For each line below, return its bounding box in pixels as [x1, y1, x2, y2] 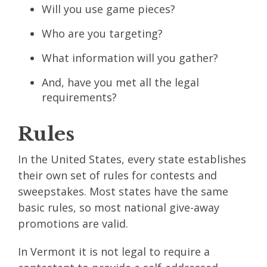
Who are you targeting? [42, 26, 163, 41]
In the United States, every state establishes [18, 151, 246, 166]
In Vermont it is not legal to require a [18, 244, 210, 259]
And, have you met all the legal [42, 74, 199, 89]
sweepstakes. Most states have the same [18, 184, 228, 198]
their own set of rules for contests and [18, 167, 217, 182]
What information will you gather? [42, 50, 218, 65]
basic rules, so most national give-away [18, 200, 219, 215]
